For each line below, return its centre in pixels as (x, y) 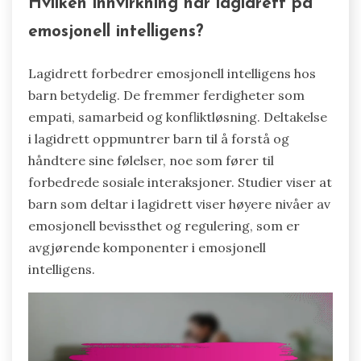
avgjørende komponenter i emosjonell (147, 247)
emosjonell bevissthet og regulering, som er (164, 225)
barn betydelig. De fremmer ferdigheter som (166, 95)
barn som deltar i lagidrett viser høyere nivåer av (179, 203)
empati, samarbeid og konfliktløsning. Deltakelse (178, 116)
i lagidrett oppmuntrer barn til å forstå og (159, 138)
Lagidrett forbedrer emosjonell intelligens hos (172, 73)
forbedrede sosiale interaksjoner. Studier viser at (180, 182)
